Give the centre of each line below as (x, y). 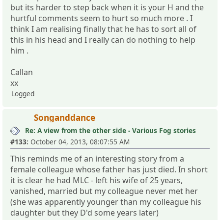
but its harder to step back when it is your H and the (107, 7)
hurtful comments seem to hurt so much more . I (101, 18)
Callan (22, 72)
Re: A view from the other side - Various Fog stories (110, 130)
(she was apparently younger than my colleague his (106, 202)
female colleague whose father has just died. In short (109, 169)
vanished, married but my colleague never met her (104, 191)
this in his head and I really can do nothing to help (103, 40)
